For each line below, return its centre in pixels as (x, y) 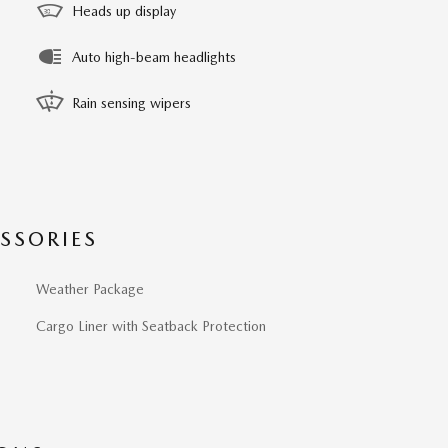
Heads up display (124, 11)
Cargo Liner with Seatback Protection (151, 326)
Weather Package (90, 289)
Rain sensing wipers (131, 103)
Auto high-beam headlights (154, 57)
